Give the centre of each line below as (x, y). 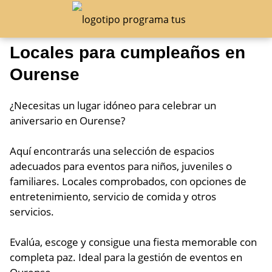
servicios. (32, 212)
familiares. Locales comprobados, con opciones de (128, 181)
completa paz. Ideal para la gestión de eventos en (126, 257)
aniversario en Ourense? (67, 121)
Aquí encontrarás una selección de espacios (112, 151)
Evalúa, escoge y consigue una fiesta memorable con (133, 242)
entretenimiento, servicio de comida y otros (113, 196)
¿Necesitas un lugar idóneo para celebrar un (113, 105)
